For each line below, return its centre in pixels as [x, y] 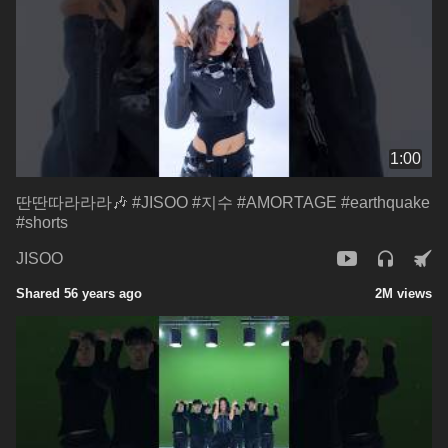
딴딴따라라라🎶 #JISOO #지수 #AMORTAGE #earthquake [223, 202]
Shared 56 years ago [79, 293]
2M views [403, 293]
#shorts [42, 222]
